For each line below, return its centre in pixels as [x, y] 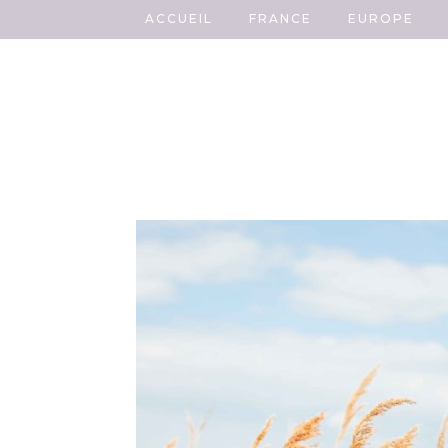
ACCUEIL [179, 18]
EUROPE [381, 18]
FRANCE [280, 18]
